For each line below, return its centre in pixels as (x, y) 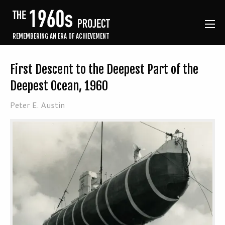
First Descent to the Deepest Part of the (104, 70)
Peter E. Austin (37, 105)
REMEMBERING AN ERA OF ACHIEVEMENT (61, 36)
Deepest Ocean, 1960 (59, 86)
